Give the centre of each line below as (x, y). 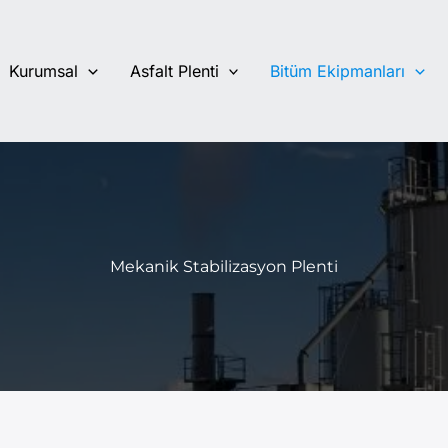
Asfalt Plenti (174, 70)
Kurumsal (43, 70)
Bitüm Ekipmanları (338, 70)
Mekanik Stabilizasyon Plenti (224, 266)
